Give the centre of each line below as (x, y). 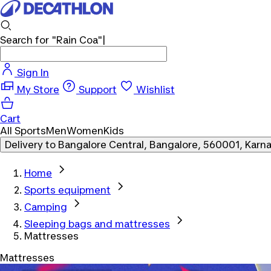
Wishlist (155, 90)
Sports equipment (67, 190)
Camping (46, 207)
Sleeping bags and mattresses (97, 224)
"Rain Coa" (77, 40)
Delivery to (30, 145)
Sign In (33, 73)
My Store (38, 90)
